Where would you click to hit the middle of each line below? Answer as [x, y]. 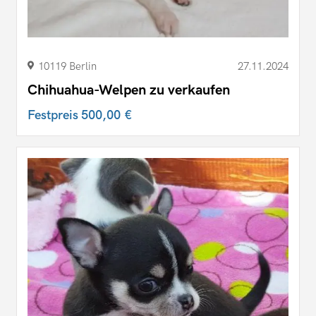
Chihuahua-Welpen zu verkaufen [129, 91]
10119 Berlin [67, 67]
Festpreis [54, 116]
